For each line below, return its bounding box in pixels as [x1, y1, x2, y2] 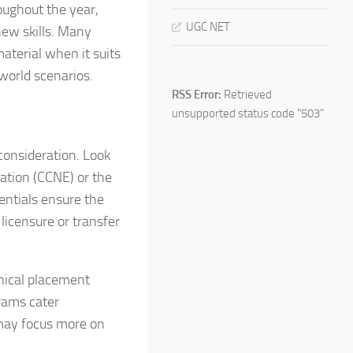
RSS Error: [172, 87, 221, 102]
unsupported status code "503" [172, 106, 324, 121]
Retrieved [221, 87, 272, 102]
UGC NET [186, 19, 230, 34]
